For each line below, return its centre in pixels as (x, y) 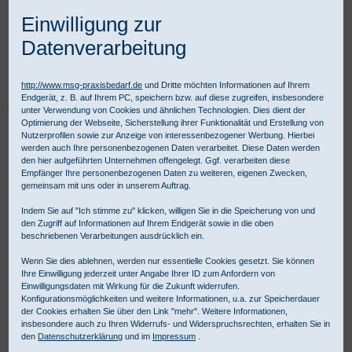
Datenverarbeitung (104, 48)
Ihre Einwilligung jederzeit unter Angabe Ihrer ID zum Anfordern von (148, 273)
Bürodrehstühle (53, 119)
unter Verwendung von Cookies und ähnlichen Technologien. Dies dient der (164, 110)
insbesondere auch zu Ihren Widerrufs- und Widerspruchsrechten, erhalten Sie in (176, 324)
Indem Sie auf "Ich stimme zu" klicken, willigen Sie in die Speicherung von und (169, 211)
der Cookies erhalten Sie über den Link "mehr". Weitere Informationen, (155, 311)
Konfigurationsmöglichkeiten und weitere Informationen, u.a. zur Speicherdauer (171, 299)
